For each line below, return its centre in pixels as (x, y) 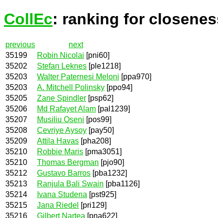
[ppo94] (118, 87)
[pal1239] (113, 109)
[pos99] (98, 119)
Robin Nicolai (61, 55)
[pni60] (97, 55)
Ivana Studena (62, 194)
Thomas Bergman (68, 162)
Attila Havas (58, 141)
